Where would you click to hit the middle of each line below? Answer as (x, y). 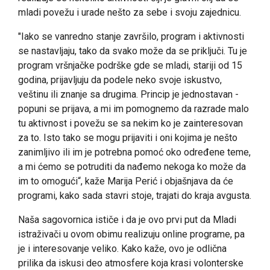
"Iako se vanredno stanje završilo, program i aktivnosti (131, 36)
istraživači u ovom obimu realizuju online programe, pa (131, 234)
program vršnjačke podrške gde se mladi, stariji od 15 (130, 65)
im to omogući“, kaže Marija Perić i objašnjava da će (126, 181)
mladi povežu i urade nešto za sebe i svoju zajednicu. (130, 12)
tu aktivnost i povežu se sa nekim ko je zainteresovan (130, 123)
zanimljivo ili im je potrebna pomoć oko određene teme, (134, 152)
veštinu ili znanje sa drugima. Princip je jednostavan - (128, 94)
